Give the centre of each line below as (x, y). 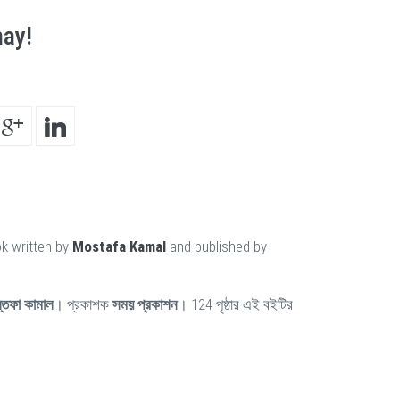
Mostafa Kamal (119, 246)
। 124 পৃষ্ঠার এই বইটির (235, 304)
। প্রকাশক (83, 304)
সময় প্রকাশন (145, 304)
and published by (217, 246)
